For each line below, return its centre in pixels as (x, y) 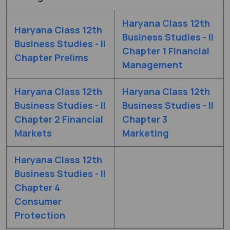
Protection (40, 215)
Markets (33, 133)
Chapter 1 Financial (166, 51)
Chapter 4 (37, 187)
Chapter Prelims (51, 57)
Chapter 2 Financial (59, 119)
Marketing (146, 133)
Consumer (38, 201)
